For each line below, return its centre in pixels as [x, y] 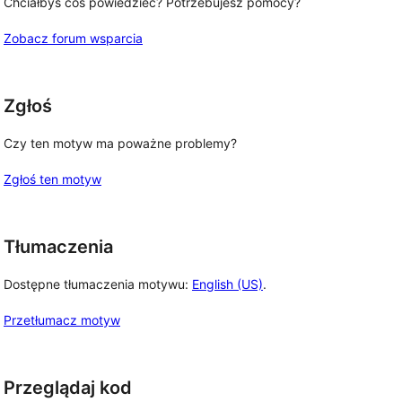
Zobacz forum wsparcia [73, 39]
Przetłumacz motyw [62, 319]
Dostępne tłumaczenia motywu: [98, 284]
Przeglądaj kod [68, 387]
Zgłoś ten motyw [52, 179]
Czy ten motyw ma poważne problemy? [120, 143]
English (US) [227, 284]
